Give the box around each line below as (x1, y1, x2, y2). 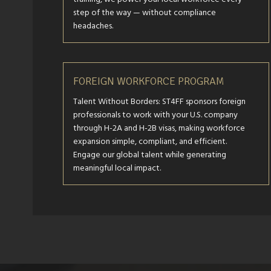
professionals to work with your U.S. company (73, 108, 238, 122)
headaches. (73, 19, 113, 33)
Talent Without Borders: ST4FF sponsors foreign (73, 94, 246, 108)
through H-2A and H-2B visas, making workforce (73, 121, 245, 135)
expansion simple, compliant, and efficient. (73, 134, 227, 148)
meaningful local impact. (73, 161, 161, 175)
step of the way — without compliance (73, 5, 216, 19)
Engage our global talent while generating (73, 148, 226, 162)
